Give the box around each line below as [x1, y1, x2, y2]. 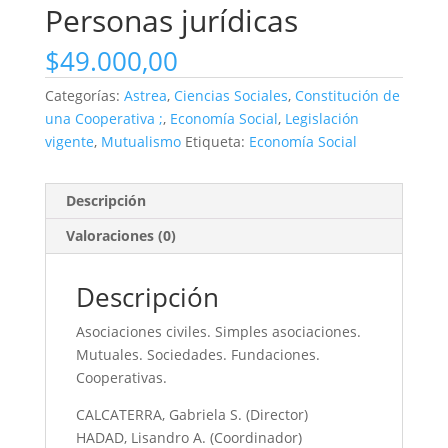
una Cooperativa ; [44, 109, 163, 129]
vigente [44, 132, 94, 152]
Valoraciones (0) [65, 226, 176, 246]
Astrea [123, 86, 167, 106]
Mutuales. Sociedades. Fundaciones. [75, 345, 320, 365]
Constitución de [294, 86, 400, 106]
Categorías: [44, 86, 124, 106]
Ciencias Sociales [173, 86, 288, 106]
